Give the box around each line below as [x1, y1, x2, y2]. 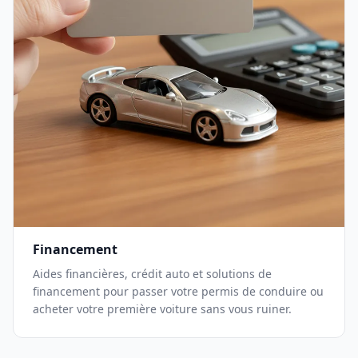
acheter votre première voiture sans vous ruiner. [33, 301, 292, 316]
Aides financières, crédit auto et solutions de [33, 266, 272, 281]
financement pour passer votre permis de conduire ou [33, 284, 324, 299]
